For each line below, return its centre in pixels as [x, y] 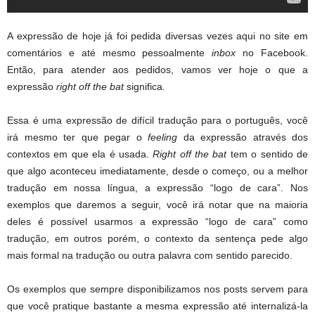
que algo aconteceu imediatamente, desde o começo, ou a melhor [157, 171]
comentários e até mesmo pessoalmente [110, 52]
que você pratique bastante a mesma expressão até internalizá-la [157, 306]
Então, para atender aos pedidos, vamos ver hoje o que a [157, 69]
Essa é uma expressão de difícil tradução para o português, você [157, 120]
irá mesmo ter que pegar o [77, 137]
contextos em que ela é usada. [80, 154]
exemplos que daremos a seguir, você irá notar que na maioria [157, 204]
